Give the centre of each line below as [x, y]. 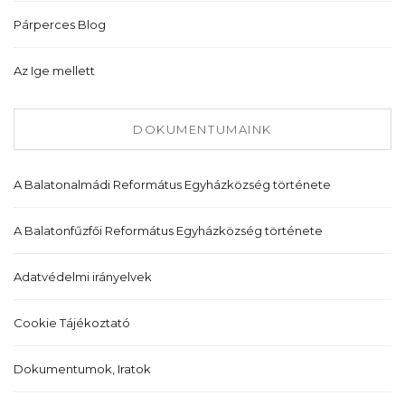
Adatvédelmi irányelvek [83, 277]
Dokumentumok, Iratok [82, 369]
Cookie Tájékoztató [72, 323]
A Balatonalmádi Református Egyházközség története [172, 185]
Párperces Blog [60, 25]
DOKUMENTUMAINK [202, 130]
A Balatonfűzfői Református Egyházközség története [168, 231]
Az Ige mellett [54, 71]
